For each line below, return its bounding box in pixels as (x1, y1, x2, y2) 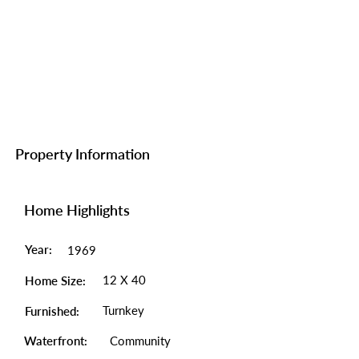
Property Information (15, 145, 150, 163)
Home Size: (25, 273, 86, 288)
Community (110, 333, 171, 348)
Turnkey (103, 303, 144, 317)
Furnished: (25, 304, 79, 318)
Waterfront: (24, 333, 87, 348)
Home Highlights (24, 201, 130, 219)
